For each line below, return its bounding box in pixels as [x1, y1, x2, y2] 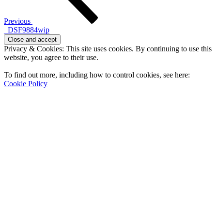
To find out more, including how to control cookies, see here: [4, 71, 190, 79]
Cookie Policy [4, 79, 47, 88]
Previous [4, 17, 31, 26]
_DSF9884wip [4, 26, 49, 34]
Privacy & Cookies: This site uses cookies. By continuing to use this [4, 45, 212, 53]
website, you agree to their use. [4, 53, 98, 62]
